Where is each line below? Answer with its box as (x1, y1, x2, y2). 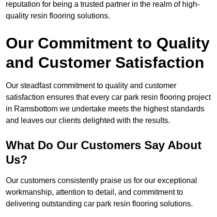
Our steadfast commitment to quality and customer (6, 81, 176, 90)
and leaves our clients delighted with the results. (6, 116, 170, 125)
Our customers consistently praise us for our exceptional (6, 176, 197, 185)
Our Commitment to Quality (6, 34, 210, 52)
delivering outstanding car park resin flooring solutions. (6, 200, 193, 208)
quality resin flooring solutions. (6, 12, 110, 20)
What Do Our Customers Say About (6, 139, 201, 152)
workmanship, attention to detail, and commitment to (6, 188, 183, 197)
